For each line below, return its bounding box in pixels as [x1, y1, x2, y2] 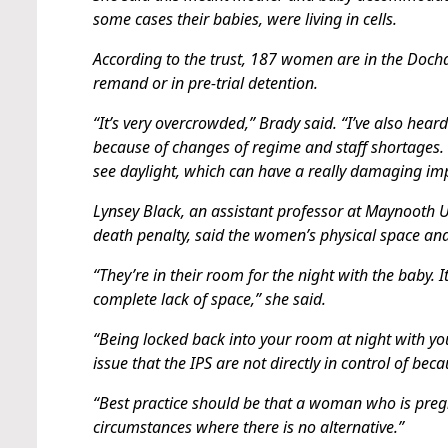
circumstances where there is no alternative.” [93, 416, 404, 438]
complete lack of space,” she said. [93, 288, 326, 310]
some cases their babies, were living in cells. [93, 8, 397, 30]
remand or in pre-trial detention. [93, 72, 318, 94]
